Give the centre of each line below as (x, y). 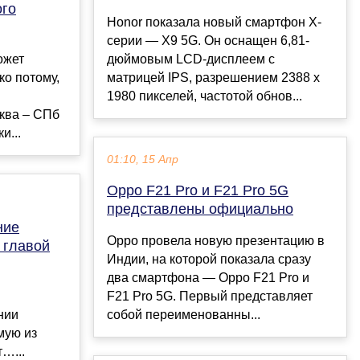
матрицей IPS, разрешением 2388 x (213, 77)
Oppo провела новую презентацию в (216, 240)
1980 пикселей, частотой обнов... (205, 96)
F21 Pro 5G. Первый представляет (210, 296)
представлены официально (200, 209)
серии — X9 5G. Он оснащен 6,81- (208, 40)
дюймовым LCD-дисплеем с (191, 59)
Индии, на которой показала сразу (209, 259)
